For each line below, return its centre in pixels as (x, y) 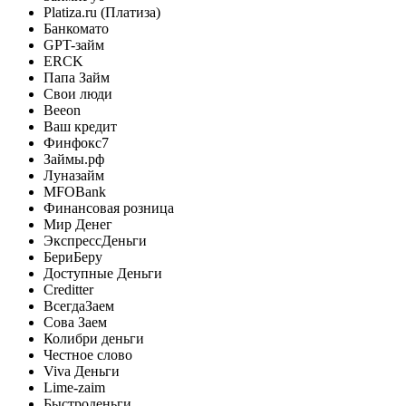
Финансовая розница (109, 208)
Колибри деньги (94, 338)
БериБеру (73, 256)
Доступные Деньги (103, 273)
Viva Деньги (82, 371)
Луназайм (74, 175)
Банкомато (76, 28)
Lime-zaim (74, 387)
